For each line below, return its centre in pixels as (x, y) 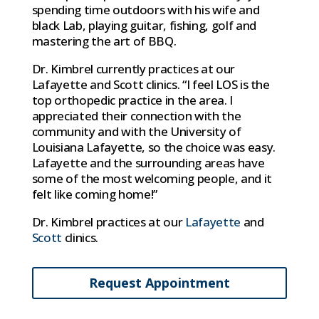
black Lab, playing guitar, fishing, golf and (144, 25)
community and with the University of (136, 131)
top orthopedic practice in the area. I (132, 100)
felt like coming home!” (94, 194)
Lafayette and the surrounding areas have (148, 162)
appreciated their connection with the (136, 115)
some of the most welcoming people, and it (152, 178)
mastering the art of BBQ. (104, 41)
